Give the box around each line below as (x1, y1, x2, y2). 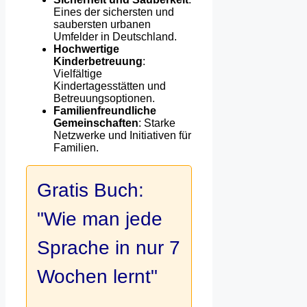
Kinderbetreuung (53, 56, 143, 68)
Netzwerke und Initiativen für (53, 130, 191, 142)
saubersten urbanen (53, 19, 151, 31)
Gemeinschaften (53, 117, 138, 130)
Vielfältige (53, 68, 102, 80)
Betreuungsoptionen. (53, 93, 155, 105)
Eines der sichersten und (53, 6, 174, 19)
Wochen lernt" (37, 266, 158, 288)
